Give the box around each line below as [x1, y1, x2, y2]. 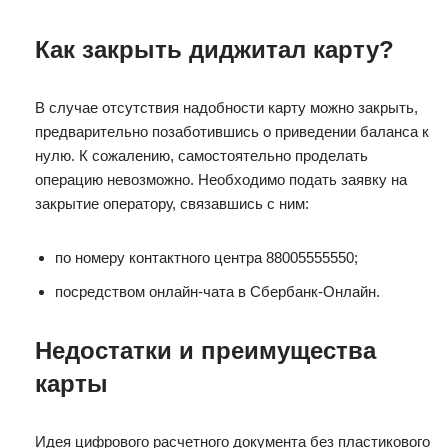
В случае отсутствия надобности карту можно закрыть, [35, 99, 418, 116]
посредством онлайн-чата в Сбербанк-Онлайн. [55, 283, 380, 300]
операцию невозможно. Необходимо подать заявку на [35, 171, 407, 188]
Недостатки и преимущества [35, 337, 376, 364]
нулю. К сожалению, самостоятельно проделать [35, 147, 368, 164]
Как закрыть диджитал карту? [35, 36, 394, 63]
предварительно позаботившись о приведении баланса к [35, 123, 429, 140]
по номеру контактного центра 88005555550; [55, 249, 358, 266]
